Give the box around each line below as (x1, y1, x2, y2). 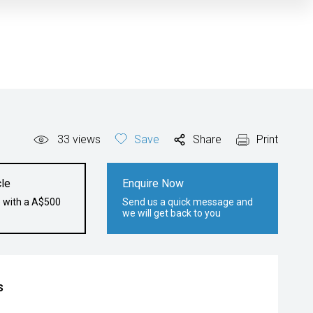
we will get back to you (122, 208, 221, 219)
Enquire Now (122, 177, 184, 190)
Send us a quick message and (122, 196, 254, 208)
